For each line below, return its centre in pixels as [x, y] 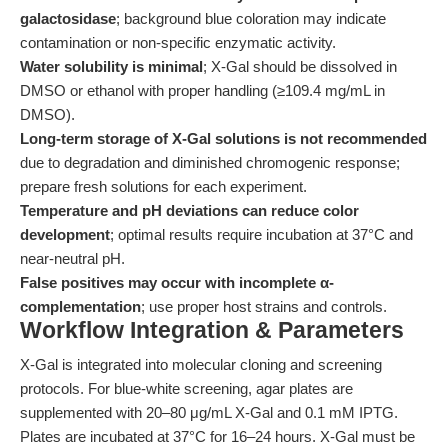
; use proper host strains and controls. [264, 306]
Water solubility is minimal [111, 66]
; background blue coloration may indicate [251, 18]
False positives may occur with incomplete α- [177, 282]
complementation [80, 306]
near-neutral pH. [72, 258]
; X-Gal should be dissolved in [300, 66]
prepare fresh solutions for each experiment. [163, 186]
